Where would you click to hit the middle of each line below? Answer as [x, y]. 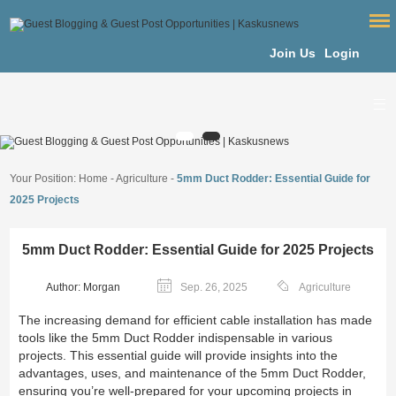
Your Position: [45, 179]
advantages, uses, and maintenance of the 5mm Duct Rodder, [193, 373]
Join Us [292, 53]
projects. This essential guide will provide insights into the [179, 356]
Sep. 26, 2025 [213, 288]
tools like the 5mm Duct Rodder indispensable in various [176, 338]
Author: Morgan [83, 287]
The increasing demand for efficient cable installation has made [196, 320]
